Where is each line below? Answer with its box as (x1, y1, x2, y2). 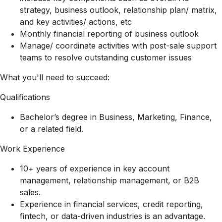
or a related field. (20, 124, 83, 134)
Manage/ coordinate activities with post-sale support (20, 41, 217, 51)
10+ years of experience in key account (20, 164, 169, 173)
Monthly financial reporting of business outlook (20, 29, 199, 39)
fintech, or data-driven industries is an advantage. (20, 211, 205, 221)
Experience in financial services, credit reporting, (20, 199, 203, 209)
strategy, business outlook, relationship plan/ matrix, (20, 5, 217, 15)
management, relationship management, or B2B (20, 175, 199, 185)
